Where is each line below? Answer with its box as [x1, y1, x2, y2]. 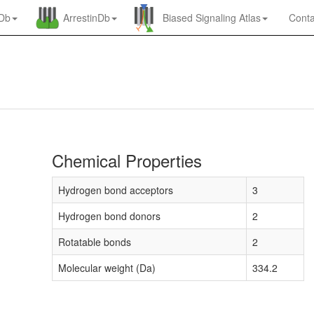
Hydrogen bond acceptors [58, 183, 173, 197]
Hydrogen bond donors [58, 209, 161, 223]
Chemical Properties [52, 148, 202, 172]
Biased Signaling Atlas [163, 11, 261, 25]
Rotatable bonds [58, 235, 131, 249]
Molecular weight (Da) [58, 261, 156, 275]
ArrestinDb [63, 11, 110, 25]
